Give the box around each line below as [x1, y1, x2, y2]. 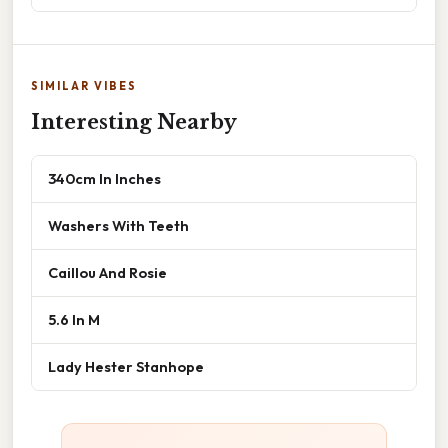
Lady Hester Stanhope [48, 356, 204, 376]
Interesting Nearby [31, 109, 237, 134]
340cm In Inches [48, 168, 161, 188]
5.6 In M [48, 309, 100, 329]
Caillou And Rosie [48, 262, 167, 282]
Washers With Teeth [48, 215, 189, 235]
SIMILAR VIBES [31, 78, 137, 93]
